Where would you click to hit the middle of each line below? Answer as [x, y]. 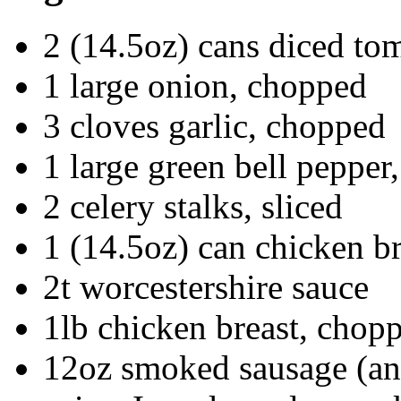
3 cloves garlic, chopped [214, 125]
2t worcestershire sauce [206, 286]
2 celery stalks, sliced [193, 206]
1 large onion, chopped [205, 85]
